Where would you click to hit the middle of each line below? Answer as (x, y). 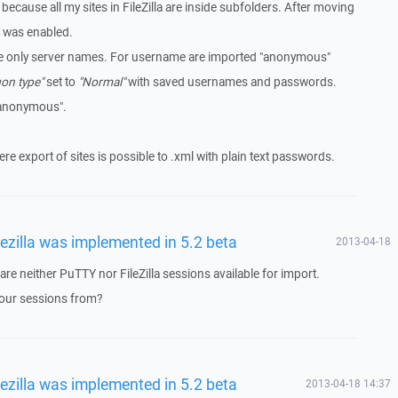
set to (60, 82)
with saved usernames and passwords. (231, 82)
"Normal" (101, 82)
